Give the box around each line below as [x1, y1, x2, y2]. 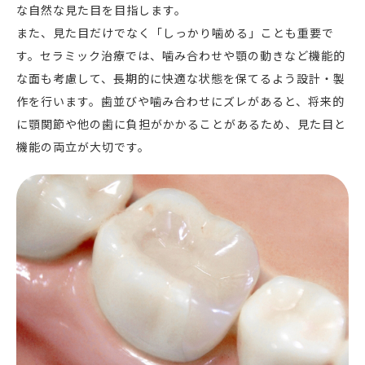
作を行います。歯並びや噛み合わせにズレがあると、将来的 [16, 93, 345, 110]
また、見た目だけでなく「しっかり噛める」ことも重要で [16, 24, 334, 42]
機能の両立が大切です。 [16, 139, 150, 156]
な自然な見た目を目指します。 [16, 2, 187, 19]
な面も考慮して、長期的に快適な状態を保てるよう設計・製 [16, 70, 345, 87]
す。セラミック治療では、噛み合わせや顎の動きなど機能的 [16, 47, 345, 64]
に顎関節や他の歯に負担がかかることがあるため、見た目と [16, 116, 346, 133]
